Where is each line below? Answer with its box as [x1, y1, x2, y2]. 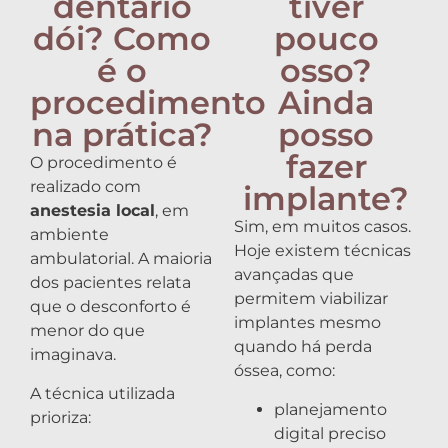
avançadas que [234, 265, 354, 285]
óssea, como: [234, 361, 335, 381]
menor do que [30, 321, 145, 341]
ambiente [30, 225, 109, 245]
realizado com [30, 177, 141, 197]
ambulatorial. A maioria [30, 249, 212, 269]
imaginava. [30, 345, 116, 365]
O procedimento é [30, 153, 177, 173]
